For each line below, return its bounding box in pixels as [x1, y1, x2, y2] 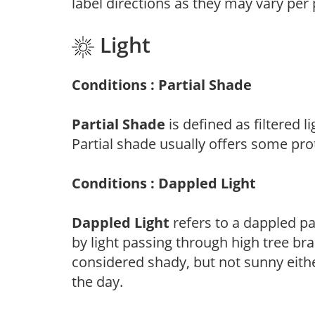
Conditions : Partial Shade [72, 75, 252, 94]
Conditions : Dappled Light [72, 173, 256, 193]
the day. [72, 271, 123, 291]
